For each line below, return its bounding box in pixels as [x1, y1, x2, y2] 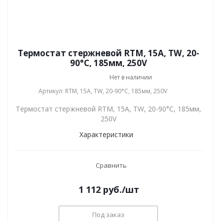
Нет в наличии [110, 73, 152, 81]
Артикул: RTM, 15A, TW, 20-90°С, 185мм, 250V [38, 87, 167, 95]
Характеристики [79, 130, 133, 139]
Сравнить [95, 161, 127, 170]
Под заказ [92, 210, 124, 219]
